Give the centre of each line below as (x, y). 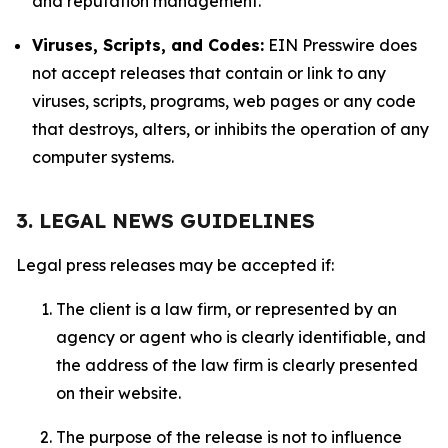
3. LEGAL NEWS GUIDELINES (165, 220)
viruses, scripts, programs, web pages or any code (224, 101)
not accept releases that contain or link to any (209, 73)
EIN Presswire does (340, 45)
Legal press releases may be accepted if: (177, 265)
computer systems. (103, 157)
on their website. (120, 393)
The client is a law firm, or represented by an (226, 309)
